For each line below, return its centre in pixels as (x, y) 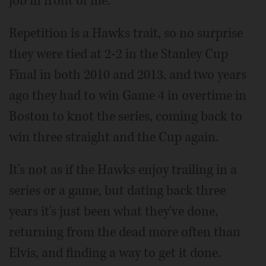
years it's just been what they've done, (113, 211)
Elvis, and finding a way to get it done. (115, 253)
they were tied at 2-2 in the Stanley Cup (118, 54)
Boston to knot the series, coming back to (126, 116)
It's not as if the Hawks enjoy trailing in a (123, 170)
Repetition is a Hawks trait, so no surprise (126, 33)
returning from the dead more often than (125, 232)
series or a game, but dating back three (117, 190)
